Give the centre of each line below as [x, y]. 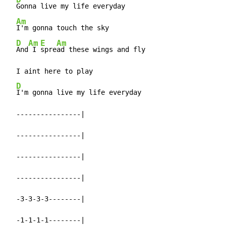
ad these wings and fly [101, 50]
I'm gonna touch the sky [63, 28]
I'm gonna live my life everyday [79, 93]
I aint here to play [50, 71]
